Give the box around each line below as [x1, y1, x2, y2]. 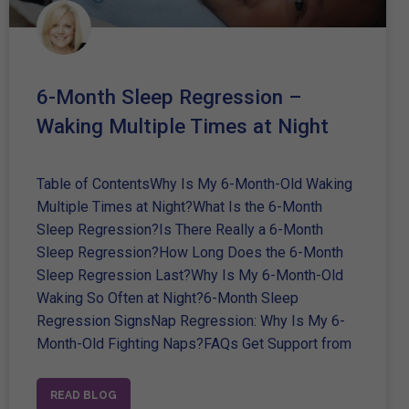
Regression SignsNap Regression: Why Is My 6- [37, 311, 345, 330]
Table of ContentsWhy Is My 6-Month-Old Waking [37, 174, 352, 193]
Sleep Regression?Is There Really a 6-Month [37, 220, 323, 238]
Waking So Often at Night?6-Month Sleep [37, 288, 299, 307]
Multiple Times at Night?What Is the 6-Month [37, 197, 322, 215]
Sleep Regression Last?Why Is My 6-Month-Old [37, 266, 343, 284]
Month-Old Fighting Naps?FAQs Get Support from [37, 334, 351, 352]
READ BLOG [50, 388, 117, 402]
